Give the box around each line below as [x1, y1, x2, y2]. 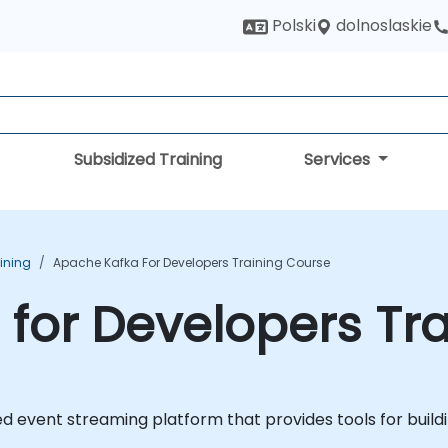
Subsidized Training [74, 148, 223, 171]
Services [304, 148, 375, 171]
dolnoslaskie [336, 14, 432, 37]
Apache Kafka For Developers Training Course [53, 254, 330, 271]
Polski [268, 14, 316, 38]
